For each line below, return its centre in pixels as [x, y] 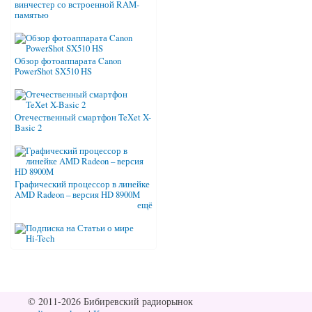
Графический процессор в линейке [82, 185]
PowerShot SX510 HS [53, 72]
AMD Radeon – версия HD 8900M [77, 195]
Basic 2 [28, 128]
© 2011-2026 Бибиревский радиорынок [110, 302]
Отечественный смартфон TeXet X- [83, 118]
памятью [32, 15]
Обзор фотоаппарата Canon [68, 61]
